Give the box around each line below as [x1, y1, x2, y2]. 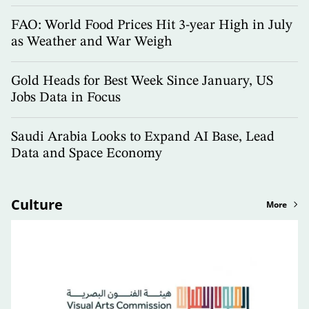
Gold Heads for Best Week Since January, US [11, 74, 273, 89]
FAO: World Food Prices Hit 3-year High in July [11, 19, 292, 33]
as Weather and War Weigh [11, 35, 172, 50]
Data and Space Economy [11, 147, 162, 161]
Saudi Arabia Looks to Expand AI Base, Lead [11, 130, 275, 145]
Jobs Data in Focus [11, 91, 121, 106]
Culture [11, 195, 63, 215]
